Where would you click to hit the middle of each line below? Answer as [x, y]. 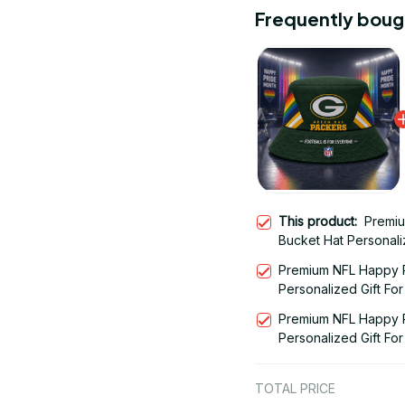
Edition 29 [308, 259]
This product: [321, 221]
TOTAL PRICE [295, 388]
